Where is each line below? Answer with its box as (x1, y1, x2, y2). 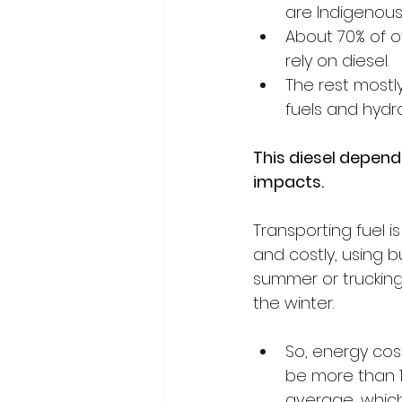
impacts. (253, 170, 324, 194)
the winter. (253, 292, 334, 315)
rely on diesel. (285, 49, 393, 73)
